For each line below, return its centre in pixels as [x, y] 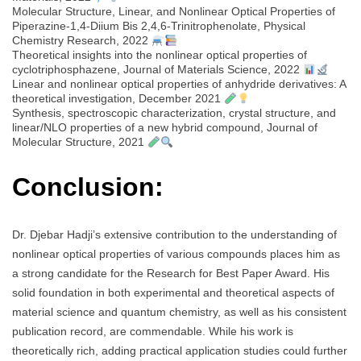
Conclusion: [88, 187]
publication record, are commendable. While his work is [153, 332]
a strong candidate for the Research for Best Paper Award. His [171, 274]
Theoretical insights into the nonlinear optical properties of [160, 55]
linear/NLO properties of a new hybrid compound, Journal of [165, 128]
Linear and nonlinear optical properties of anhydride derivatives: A [179, 84]
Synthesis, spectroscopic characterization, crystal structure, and [174, 113]
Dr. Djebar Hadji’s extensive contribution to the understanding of [174, 235]
